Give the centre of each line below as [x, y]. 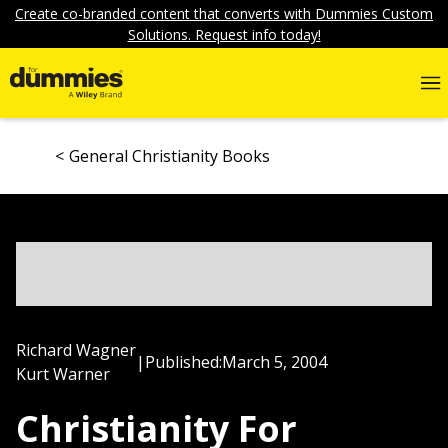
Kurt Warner [63, 374]
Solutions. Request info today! [224, 34]
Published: [183, 362]
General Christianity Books [169, 156]
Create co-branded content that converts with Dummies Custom [224, 13]
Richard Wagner [76, 350]
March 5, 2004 [274, 362]
